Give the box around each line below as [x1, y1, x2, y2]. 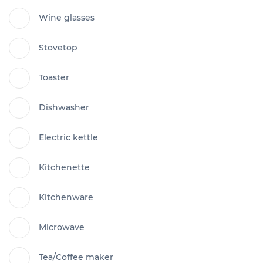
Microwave [39, 222, 85, 233]
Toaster [39, 72, 69, 83]
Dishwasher [39, 102, 89, 113]
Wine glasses [39, 12, 95, 23]
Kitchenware [39, 192, 93, 203]
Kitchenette [39, 162, 90, 173]
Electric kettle [39, 132, 98, 143]
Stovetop [39, 42, 77, 53]
